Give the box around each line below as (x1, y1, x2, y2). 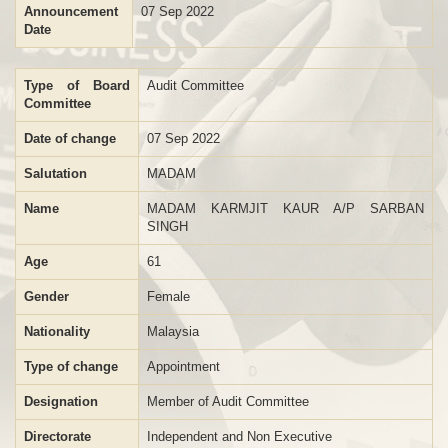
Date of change (24, 131, 116, 146)
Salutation (24, 166, 87, 181)
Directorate (24, 429, 91, 444)
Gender (24, 289, 69, 304)
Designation (24, 394, 98, 409)
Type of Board (24, 78, 130, 93)
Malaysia (147, 324, 199, 339)
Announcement (24, 4, 118, 19)
